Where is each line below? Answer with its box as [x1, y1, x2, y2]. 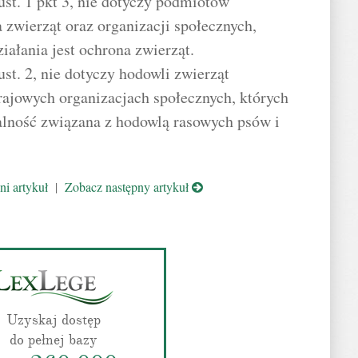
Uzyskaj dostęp [6, 311, 101, 328]
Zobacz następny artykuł [64, 178, 192, 195]
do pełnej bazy [9, 331, 97, 348]
